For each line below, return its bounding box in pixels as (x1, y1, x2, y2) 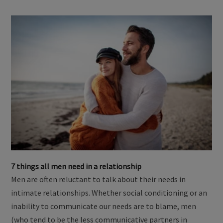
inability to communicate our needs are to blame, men (11, 201, 197, 211)
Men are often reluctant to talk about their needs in (11, 174, 186, 184)
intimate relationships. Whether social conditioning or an (11, 187, 208, 198)
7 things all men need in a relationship (11, 161, 142, 171)
